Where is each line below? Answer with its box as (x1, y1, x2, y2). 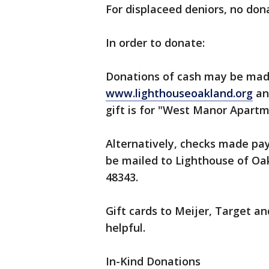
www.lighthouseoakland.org (106, 86, 253, 100)
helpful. (106, 220, 145, 235)
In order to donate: (106, 35, 205, 50)
